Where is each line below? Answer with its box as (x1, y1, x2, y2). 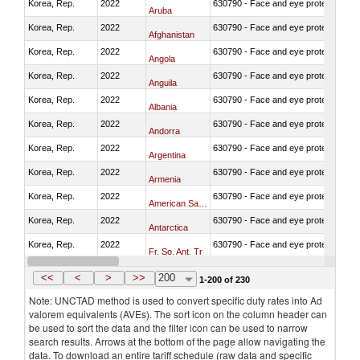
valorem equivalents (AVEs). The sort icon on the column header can (29, 307, 327, 321)
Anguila (149, 77, 177, 88)
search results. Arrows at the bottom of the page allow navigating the (29, 334, 325, 348)
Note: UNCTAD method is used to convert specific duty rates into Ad (29, 293, 322, 307)
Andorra (149, 125, 180, 136)
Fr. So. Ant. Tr (149, 246, 202, 256)
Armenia (149, 174, 181, 184)
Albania (149, 101, 177, 112)
